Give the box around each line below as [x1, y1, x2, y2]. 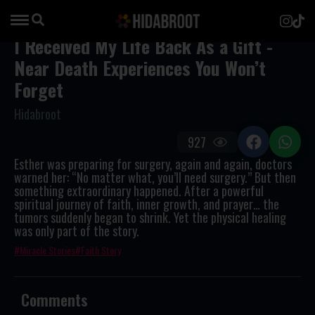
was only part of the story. [14, 221, 139, 240]
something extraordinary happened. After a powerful [14, 181, 264, 200]
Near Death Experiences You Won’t [14, 54, 266, 82]
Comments [21, 288, 88, 311]
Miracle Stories [20, 243, 75, 257]
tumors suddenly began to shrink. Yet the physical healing [14, 208, 286, 226]
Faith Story [81, 243, 121, 257]
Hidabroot [14, 105, 61, 123]
